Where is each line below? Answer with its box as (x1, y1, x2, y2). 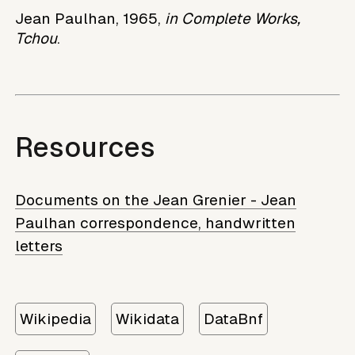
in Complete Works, (165, 10, 301, 27)
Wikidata (116, 310, 180, 327)
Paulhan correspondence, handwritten (15, 214, 296, 231)
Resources (15, 132, 156, 164)
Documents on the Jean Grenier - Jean (15, 191, 297, 208)
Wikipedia (20, 310, 92, 327)
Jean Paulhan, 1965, (15, 10, 166, 27)
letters (15, 237, 63, 254)
